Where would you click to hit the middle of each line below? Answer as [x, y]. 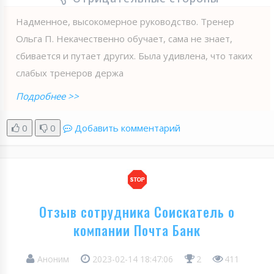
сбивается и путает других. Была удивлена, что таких [134, 55]
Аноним [53, 259]
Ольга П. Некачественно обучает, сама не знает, [124, 38]
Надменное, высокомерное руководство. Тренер [125, 21]
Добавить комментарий [128, 128]
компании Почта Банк [137, 230]
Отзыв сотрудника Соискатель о [137, 211]
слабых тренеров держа [70, 72]
